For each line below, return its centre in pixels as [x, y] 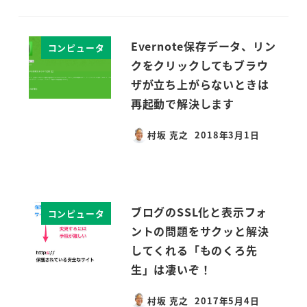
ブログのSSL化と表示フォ [199, 212]
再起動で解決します [182, 104]
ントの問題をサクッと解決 [200, 231]
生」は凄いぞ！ [171, 270]
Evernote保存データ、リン [203, 46]
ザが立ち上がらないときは [200, 85]
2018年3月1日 [227, 135]
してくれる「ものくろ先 [194, 250]
